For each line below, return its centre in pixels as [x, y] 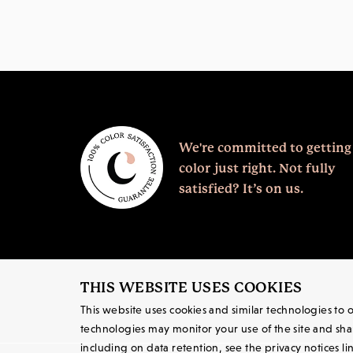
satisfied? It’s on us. [241, 189]
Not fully [307, 168]
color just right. [229, 168]
